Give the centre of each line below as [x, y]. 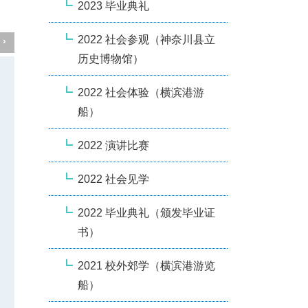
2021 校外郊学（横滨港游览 [146, 265]
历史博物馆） [111, 58]
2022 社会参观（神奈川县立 [146, 39]
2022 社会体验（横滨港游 [141, 92]
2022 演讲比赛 [113, 145]
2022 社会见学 [113, 179]
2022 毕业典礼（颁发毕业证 [146, 212]
